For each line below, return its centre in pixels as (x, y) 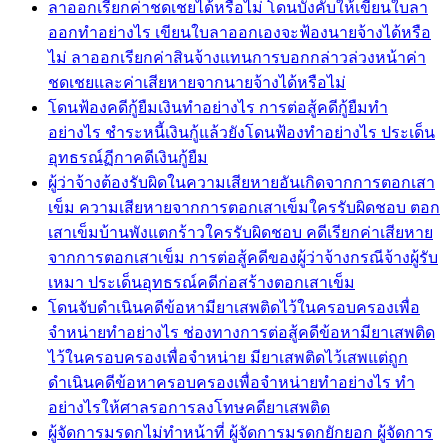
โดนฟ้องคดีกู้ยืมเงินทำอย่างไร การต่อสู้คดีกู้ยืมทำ (218, 107)
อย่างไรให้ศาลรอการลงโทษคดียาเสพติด (189, 407)
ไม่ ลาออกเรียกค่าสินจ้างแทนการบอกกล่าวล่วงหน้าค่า (237, 57)
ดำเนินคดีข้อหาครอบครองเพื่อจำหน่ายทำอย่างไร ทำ (231, 382)
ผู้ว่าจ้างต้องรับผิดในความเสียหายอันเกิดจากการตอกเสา (241, 182)
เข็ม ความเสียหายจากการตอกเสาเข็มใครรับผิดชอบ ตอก (244, 207)
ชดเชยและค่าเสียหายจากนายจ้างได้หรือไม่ (197, 82)
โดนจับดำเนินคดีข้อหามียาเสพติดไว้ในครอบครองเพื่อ (234, 307)
